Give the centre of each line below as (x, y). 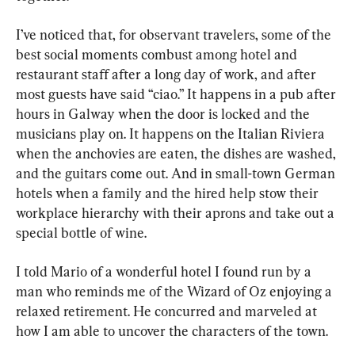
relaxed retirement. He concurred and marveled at (168, 311)
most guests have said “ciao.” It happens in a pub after (177, 94)
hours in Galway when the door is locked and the (164, 114)
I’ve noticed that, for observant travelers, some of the (175, 35)
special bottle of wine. (81, 233)
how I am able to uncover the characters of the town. (172, 331)
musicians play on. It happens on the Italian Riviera (172, 134)
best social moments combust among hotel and (158, 55)
